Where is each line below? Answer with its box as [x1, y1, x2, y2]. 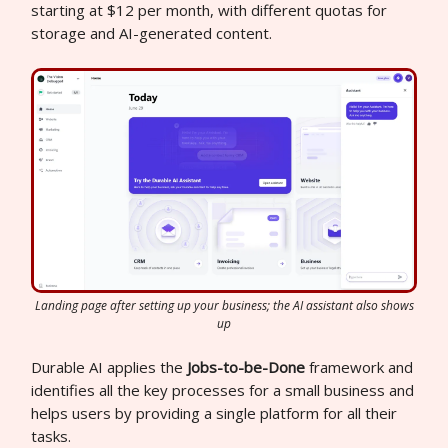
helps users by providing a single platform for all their [31, 403, 397, 424]
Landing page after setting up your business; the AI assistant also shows [34, 297, 414, 315]
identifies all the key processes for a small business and [31, 380, 414, 401]
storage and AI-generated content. [31, 22, 272, 43]
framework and [305, 357, 413, 378]
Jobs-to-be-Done [187, 357, 305, 378]
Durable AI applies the [31, 357, 187, 378]
